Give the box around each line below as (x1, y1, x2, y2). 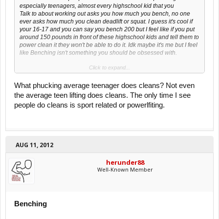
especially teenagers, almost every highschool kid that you (20, 2, 174, 9)
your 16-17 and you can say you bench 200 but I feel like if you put (20, 25, 195, 33)
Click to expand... (89, 64, 130, 70)
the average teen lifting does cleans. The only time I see (14, 91, 191, 99)
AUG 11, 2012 (16, 140, 53, 149)
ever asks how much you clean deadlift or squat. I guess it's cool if (20, 18, 193, 25)
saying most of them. (20, 72, 74, 80)
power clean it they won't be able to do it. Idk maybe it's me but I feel (20, 41, 197, 48)
